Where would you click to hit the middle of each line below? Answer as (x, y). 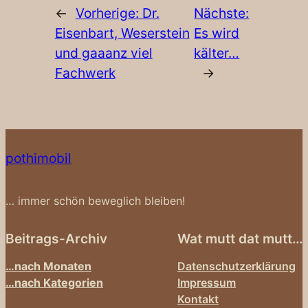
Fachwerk (85, 73)
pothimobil (38, 158)
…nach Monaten (48, 266)
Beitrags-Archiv (56, 239)
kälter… (217, 53)
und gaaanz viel (103, 53)
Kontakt (198, 299)
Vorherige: (109, 13)
